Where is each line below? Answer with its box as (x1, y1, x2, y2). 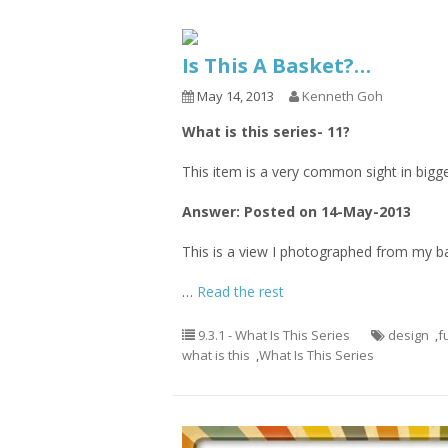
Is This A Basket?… (182, 52, 371, 79)
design (388, 326, 429, 344)
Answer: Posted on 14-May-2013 (182, 202, 411, 221)
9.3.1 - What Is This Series (198, 326, 350, 344)
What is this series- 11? (182, 122, 350, 141)
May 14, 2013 (194, 87, 274, 105)
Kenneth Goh (302, 87, 383, 105)
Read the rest (197, 282, 284, 301)
